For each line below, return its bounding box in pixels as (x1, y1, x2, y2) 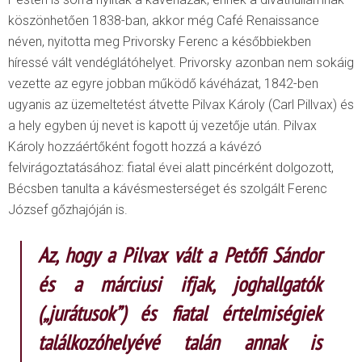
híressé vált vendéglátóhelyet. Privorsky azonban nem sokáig (8, 55, 354, 71)
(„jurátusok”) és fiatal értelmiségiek (38, 300, 322, 327)
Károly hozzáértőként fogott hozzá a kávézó (8, 139, 262, 155)
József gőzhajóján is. (8, 202, 128, 218)
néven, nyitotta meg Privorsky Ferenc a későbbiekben (8, 34, 311, 50)
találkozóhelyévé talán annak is (38, 329, 322, 356)
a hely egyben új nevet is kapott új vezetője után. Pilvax (8, 118, 317, 134)
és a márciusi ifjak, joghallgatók (38, 271, 322, 298)
